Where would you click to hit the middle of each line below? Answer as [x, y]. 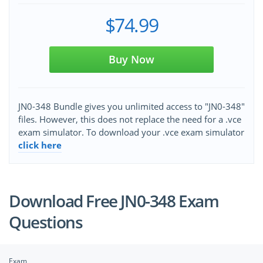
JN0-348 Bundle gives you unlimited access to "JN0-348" [131, 107]
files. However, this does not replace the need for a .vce [130, 119]
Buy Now [131, 60]
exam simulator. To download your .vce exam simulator [131, 132]
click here [40, 145]
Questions [46, 222]
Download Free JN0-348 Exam [114, 201]
